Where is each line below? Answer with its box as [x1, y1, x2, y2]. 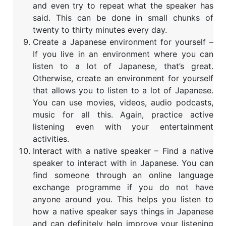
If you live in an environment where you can [33, 49, 213, 60]
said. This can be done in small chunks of [33, 13, 213, 23]
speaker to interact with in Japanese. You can [33, 158, 213, 168]
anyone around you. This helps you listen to [33, 194, 213, 205]
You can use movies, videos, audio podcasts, [33, 97, 213, 108]
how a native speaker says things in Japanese [33, 206, 213, 217]
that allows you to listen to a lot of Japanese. [33, 85, 213, 96]
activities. [33, 134, 69, 144]
